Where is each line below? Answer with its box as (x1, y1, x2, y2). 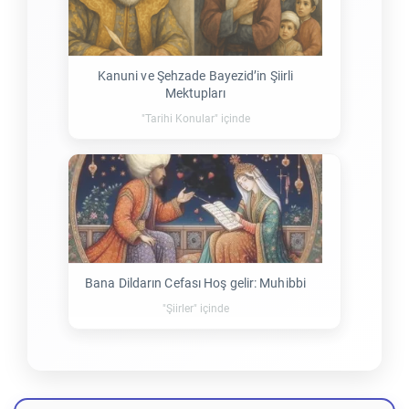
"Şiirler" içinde (162, 301, 229, 315)
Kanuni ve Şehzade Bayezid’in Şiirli (97, 68, 294, 83)
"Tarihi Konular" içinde (141, 111, 250, 125)
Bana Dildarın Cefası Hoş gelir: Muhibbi (85, 275, 306, 290)
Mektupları (164, 85, 226, 100)
